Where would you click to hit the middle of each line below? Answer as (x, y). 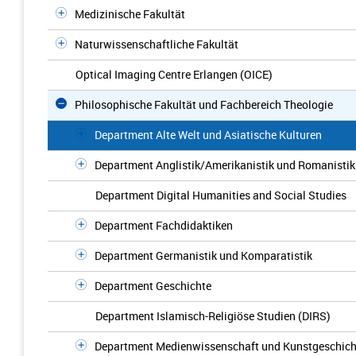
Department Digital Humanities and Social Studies (221, 195)
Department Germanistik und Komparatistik (203, 255)
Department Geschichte (153, 286)
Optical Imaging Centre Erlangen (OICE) (174, 74)
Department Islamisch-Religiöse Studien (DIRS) (213, 316)
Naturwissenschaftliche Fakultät (157, 44)
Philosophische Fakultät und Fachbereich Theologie (204, 104)
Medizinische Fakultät (130, 14)
